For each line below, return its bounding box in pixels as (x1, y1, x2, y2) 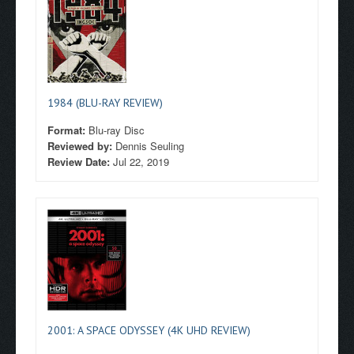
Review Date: (47, 154, 113, 169)
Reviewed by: (47, 138, 115, 153)
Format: (47, 122, 88, 137)
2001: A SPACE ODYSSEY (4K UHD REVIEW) (47, 323, 250, 337)
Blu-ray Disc (88, 122, 145, 137)
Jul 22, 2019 (113, 154, 169, 169)
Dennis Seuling (115, 138, 184, 153)
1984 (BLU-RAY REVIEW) (47, 96, 163, 110)
